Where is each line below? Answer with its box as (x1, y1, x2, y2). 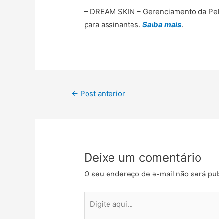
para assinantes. (84, 20, 143, 30)
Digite (84, 193, 105, 202)
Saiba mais (142, 20, 182, 30)
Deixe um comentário (84, 151, 202, 165)
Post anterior (78, 89, 126, 99)
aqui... (84, 206, 105, 216)
